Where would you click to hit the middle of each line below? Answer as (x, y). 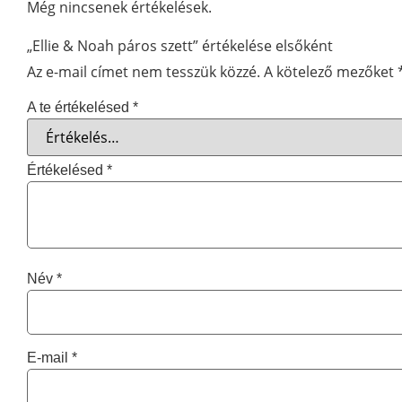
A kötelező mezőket (331, 72)
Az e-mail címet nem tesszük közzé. (144, 72)
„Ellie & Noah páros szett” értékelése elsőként (180, 46)
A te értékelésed (80, 107)
